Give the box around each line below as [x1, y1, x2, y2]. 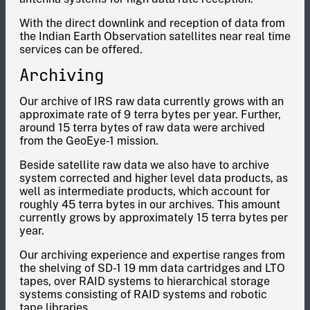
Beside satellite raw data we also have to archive [19, 158, 269, 172]
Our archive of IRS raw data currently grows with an [19, 95, 284, 108]
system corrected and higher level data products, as [19, 172, 288, 185]
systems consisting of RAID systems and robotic [19, 288, 267, 301]
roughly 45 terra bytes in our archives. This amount [19, 198, 280, 211]
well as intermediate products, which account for [19, 185, 270, 198]
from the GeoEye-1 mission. [19, 134, 158, 147]
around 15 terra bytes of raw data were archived [19, 121, 265, 134]
